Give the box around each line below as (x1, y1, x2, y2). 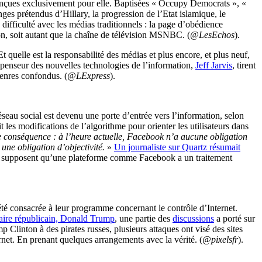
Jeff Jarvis (195, 60, 232, 70)
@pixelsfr (202, 234, 238, 244)
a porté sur (214, 213, 255, 223)
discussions (173, 213, 214, 223)
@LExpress (67, 70, 110, 81)
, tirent (232, 60, 256, 70)
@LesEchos (190, 29, 235, 40)
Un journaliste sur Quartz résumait (114, 142, 240, 152)
